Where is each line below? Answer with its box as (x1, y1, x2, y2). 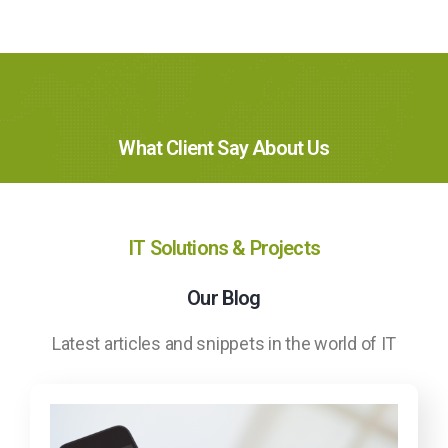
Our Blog (187, 285, 261, 310)
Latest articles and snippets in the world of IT (51, 332, 397, 354)
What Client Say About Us (118, 135, 330, 160)
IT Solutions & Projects (128, 235, 320, 260)
